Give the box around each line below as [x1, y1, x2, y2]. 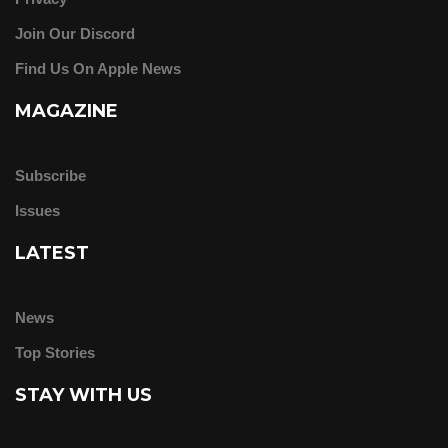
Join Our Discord [15, 25, 135, 43]
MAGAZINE [15, 100, 118, 123]
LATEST [15, 242, 89, 265]
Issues [15, 202, 60, 220]
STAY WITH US [15, 384, 152, 407]
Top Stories [15, 344, 95, 362]
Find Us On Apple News [15, 60, 181, 78]
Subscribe [15, 167, 86, 185]
